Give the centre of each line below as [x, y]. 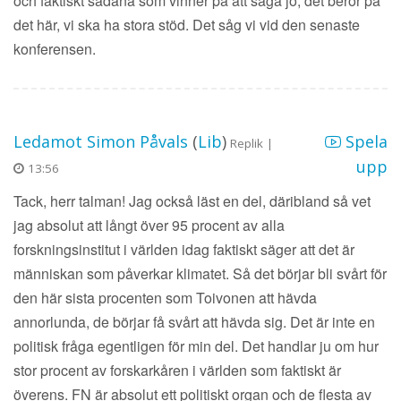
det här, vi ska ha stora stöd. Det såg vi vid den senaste [187, 24]
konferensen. [55, 48]
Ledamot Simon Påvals [101, 142]
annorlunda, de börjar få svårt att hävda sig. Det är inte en [194, 322]
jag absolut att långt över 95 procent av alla [149, 226]
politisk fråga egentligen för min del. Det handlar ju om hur [196, 346]
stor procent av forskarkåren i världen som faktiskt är [177, 371]
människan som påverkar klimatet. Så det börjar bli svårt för [200, 274]
